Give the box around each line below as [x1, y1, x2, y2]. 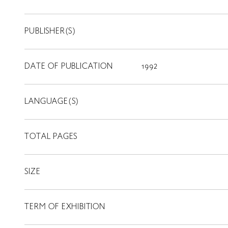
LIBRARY [98, 205, 143, 217]
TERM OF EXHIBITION [24, 203, 105, 211]
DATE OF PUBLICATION [24, 63, 113, 71]
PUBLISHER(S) [24, 27, 76, 36]
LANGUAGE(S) [24, 98, 79, 106]
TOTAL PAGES [24, 133, 78, 141]
